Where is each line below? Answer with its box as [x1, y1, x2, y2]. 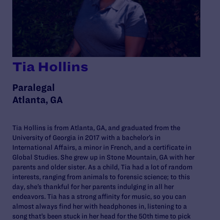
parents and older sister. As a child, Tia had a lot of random [12, 163, 192, 171]
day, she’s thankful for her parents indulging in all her [12, 182, 174, 191]
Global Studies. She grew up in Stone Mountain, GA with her [12, 153, 194, 161]
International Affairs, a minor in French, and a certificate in [12, 143, 192, 151]
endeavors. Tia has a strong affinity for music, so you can [12, 192, 186, 200]
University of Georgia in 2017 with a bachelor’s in [12, 133, 161, 141]
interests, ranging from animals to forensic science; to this [12, 172, 190, 181]
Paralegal [12, 82, 55, 93]
